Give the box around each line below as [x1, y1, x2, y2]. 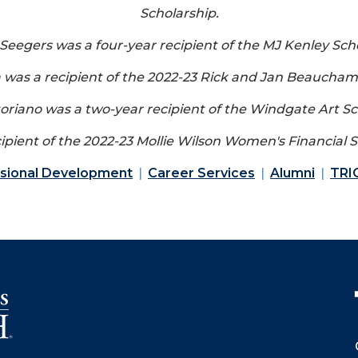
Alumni [270, 165, 315, 181]
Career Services [148, 165, 255, 181]
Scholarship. [139, 5, 219, 21]
